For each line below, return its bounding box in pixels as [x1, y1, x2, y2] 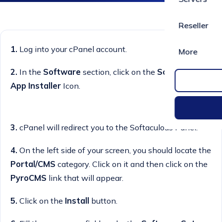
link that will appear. [47, 172, 123, 183]
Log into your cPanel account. [17, 44, 127, 54]
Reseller [178, 20, 209, 30]
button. [89, 195, 117, 206]
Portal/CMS [10, 159, 55, 169]
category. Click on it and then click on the [55, 159, 208, 169]
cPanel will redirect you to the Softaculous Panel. [17, 122, 198, 132]
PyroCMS [10, 172, 47, 183]
